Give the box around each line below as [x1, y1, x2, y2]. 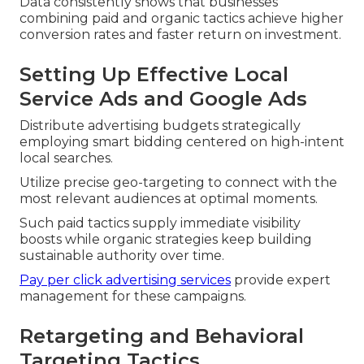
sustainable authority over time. [19, 247, 224, 263]
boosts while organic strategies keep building [19, 231, 312, 247]
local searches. [19, 149, 113, 166]
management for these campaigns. [19, 288, 246, 304]
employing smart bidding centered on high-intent [19, 133, 344, 149]
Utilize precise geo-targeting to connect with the [19, 174, 337, 190]
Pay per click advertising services [19, 271, 231, 288]
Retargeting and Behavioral [19, 323, 304, 348]
